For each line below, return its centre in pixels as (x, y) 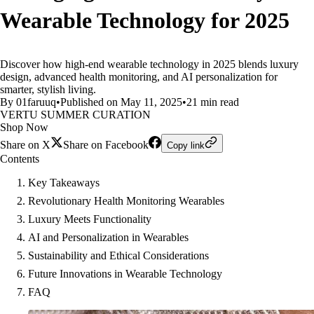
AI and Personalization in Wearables (108, 237)
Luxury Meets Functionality (90, 219)
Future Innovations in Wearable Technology (125, 274)
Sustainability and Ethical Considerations (118, 255)
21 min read (213, 102)
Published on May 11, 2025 (121, 102)
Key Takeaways (64, 183)
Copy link (186, 145)
